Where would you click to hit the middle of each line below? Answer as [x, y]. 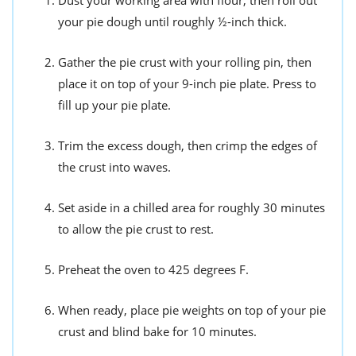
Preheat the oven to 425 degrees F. [153, 269]
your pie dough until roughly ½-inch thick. [172, 21]
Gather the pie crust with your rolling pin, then [185, 62]
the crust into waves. [114, 166]
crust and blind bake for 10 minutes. [157, 331]
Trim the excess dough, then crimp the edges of [188, 145]
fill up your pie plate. [114, 104]
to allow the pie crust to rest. [136, 228]
